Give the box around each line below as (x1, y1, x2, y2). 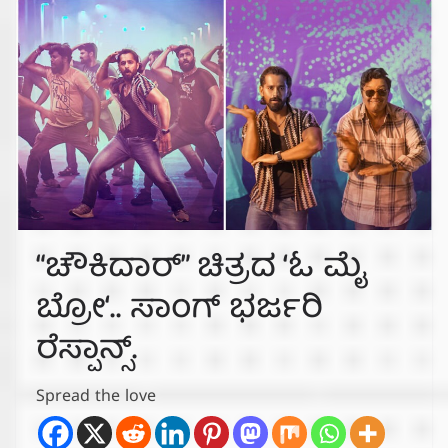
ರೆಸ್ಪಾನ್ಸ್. (36, 323, 137, 380)
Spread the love (36, 387, 156, 410)
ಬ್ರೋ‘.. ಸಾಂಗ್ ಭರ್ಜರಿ (36, 282, 323, 339)
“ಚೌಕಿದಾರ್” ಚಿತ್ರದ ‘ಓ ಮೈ (36, 241, 367, 298)
